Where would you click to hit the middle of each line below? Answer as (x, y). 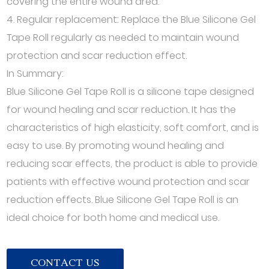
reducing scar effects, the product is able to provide (132, 164)
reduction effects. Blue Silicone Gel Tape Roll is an (123, 200)
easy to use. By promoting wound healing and (116, 146)
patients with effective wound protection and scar (128, 182)
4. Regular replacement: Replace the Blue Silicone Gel (131, 20)
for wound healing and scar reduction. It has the (122, 110)
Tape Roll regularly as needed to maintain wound (123, 38)
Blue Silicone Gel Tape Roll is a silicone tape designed (131, 92)
